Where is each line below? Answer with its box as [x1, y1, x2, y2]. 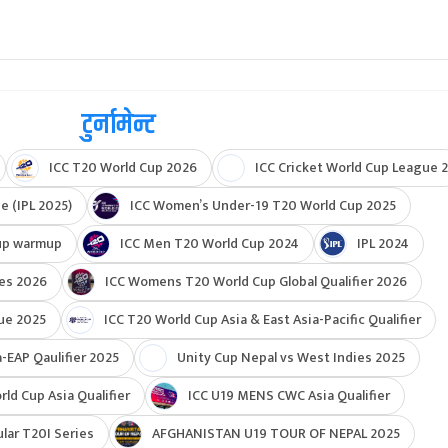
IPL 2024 [356, 232, 409, 256]
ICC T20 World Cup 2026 [48, 156, 197, 180]
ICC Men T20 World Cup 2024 [119, 232, 299, 256]
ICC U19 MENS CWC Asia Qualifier [188, 384, 390, 408]
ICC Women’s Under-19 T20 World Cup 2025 [129, 194, 396, 218]
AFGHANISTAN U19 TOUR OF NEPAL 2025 [151, 422, 400, 446]
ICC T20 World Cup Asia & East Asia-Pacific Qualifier [103, 308, 421, 332]
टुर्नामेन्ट [81, 104, 155, 147]
